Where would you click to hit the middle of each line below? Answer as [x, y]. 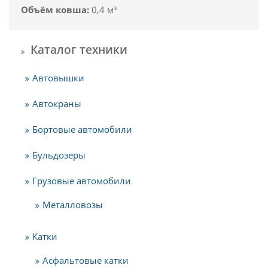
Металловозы [73, 204]
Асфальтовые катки [86, 260]
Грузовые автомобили [82, 180]
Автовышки [58, 77]
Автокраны [57, 103]
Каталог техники [79, 49]
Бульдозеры [59, 155]
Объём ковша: [55, 9]
